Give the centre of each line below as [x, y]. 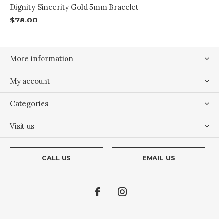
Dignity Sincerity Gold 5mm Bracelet [74, 7]
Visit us [22, 126]
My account [30, 81]
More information [42, 59]
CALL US [56, 158]
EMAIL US [159, 158]
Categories [29, 104]
